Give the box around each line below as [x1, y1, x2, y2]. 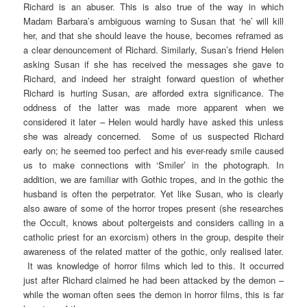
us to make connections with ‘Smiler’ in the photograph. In [23, 158, 284, 171]
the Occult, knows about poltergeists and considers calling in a [23, 215, 284, 229]
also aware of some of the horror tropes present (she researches [23, 201, 284, 214]
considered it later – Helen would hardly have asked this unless [23, 114, 284, 128]
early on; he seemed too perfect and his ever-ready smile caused [23, 143, 284, 157]
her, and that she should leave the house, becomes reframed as [23, 28, 284, 42]
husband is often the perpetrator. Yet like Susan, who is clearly [23, 186, 284, 200]
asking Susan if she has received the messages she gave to [23, 57, 284, 71]
